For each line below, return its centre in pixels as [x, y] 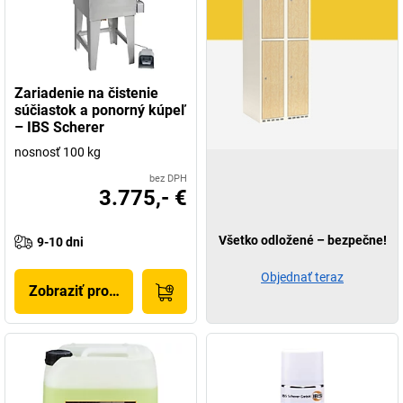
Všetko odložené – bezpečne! [302, 240]
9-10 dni [60, 242]
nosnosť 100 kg [58, 152]
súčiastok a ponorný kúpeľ [100, 110]
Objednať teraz [302, 277]
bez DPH [168, 179]
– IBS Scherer [59, 127]
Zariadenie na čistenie [86, 93]
